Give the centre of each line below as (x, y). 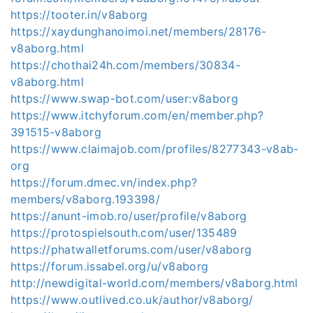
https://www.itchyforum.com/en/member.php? (137, 115)
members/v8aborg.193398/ (86, 199)
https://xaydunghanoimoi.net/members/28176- (139, 31)
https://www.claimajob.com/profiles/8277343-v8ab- (155, 148)
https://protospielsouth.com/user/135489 (124, 232)
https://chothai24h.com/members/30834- (125, 65)
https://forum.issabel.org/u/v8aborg (110, 266)
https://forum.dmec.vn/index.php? (104, 182)
